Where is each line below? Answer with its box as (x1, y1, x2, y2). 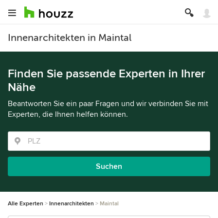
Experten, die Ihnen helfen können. (8, 109, 128, 119)
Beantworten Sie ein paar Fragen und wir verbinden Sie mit (8, 99, 208, 109)
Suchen (96, 162, 122, 171)
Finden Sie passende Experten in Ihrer (8, 67, 205, 81)
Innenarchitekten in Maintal (8, 32, 131, 43)
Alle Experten (8, 200, 43, 207)
